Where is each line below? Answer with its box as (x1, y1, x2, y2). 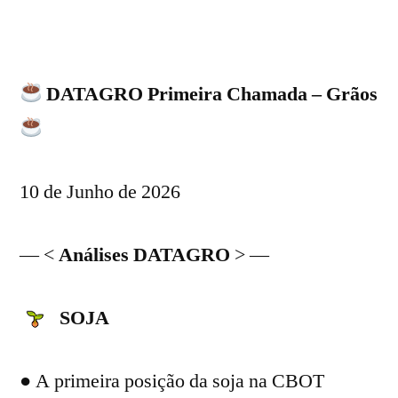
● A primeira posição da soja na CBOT (20, 368, 324, 394)
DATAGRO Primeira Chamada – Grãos (42, 81, 378, 107)
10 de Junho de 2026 (20, 179, 180, 204)
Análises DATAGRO (59, 242, 230, 267)
